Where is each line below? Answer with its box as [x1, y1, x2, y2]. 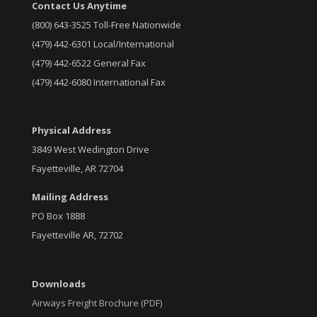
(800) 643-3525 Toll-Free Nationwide [31, 18, 181, 32]
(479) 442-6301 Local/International [31, 38, 174, 51]
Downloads [31, 277, 86, 290]
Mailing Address [31, 190, 108, 204]
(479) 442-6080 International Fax [31, 76, 166, 89]
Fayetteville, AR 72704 [31, 162, 123, 175]
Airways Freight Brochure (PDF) [31, 296, 162, 309]
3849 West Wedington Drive [31, 143, 149, 156]
